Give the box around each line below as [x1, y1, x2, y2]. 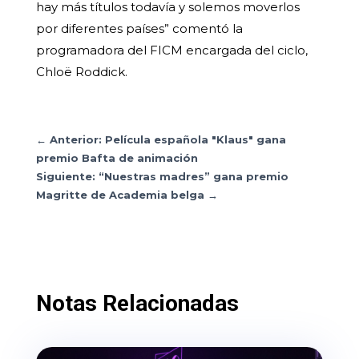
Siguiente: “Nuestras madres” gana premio [35, 170, 288, 184]
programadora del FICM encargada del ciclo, [35, 42, 308, 58]
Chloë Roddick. [35, 64, 127, 80]
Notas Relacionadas [35, 290, 239, 317]
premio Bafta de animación [35, 151, 198, 165]
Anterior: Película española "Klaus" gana [49, 133, 286, 147]
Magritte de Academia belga [35, 188, 204, 202]
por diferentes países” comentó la [35, 21, 243, 37]
